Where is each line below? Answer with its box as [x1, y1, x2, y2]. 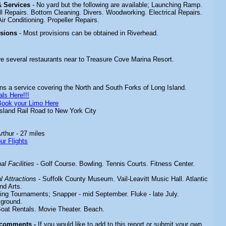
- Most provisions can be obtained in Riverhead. [19, 29, 158, 37]
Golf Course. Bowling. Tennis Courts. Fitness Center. [40, 160, 195, 167]
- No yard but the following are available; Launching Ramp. [32, 1, 202, 9]
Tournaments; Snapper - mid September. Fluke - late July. [11, 190, 179, 198]
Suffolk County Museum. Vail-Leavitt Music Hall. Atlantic [42, 175, 208, 183]
